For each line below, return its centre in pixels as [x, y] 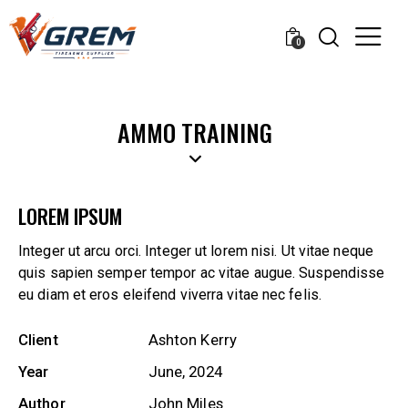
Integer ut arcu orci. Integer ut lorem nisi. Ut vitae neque [196, 251]
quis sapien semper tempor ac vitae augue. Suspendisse [202, 273]
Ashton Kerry [192, 340]
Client [38, 340]
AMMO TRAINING [195, 133]
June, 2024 [185, 372]
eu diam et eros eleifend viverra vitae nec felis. [170, 295]
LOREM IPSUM [70, 216]
